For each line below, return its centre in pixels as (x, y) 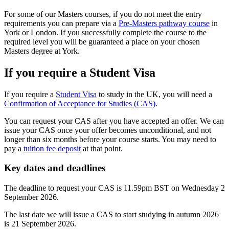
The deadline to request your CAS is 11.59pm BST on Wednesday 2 (114, 188)
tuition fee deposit (52, 148)
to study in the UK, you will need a (154, 94)
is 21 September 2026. (40, 224)
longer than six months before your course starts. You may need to (110, 139)
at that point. (102, 148)
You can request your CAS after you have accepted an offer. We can (114, 121)
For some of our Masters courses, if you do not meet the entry (103, 14)
